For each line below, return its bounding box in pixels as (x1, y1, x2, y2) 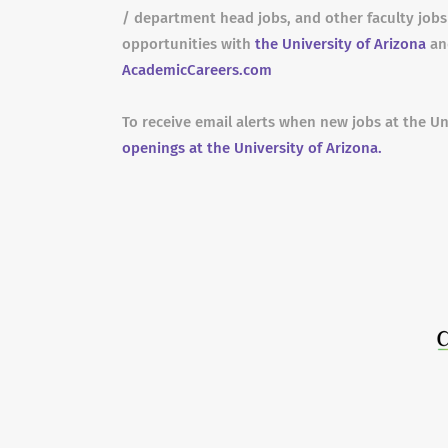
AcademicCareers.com (122, 61, 272, 79)
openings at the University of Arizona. (122, 139, 382, 157)
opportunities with (122, 35, 255, 53)
